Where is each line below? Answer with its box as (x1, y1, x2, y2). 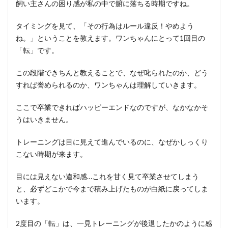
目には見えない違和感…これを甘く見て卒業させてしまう (16, 172, 199, 181)
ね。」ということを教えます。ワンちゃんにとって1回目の (16, 34, 205, 42)
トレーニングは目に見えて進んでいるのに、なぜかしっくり (16, 137, 208, 146)
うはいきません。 (16, 115, 73, 124)
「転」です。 (16, 46, 59, 54)
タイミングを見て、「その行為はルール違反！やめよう (16, 21, 194, 30)
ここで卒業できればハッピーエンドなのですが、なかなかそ (16, 103, 208, 111)
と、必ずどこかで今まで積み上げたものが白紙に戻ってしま (16, 184, 208, 193)
